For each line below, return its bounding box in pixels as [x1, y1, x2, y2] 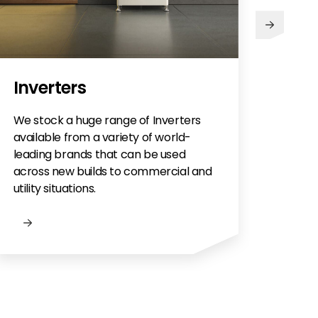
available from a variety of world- [13, 128, 191, 146]
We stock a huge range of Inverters [13, 111, 201, 128]
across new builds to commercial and [13, 163, 212, 180]
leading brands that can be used [13, 146, 186, 163]
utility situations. [13, 180, 96, 197]
